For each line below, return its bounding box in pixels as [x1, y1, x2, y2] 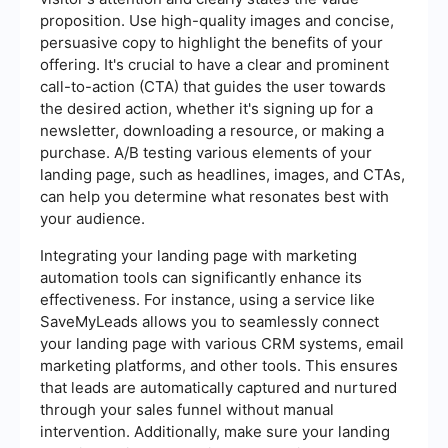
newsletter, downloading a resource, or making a [40, 120, 384, 140]
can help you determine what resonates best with [40, 186, 389, 206]
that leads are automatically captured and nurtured [40, 377, 397, 397]
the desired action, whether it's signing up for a [40, 98, 373, 118]
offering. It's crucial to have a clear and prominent [40, 54, 389, 74]
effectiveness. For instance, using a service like [40, 289, 375, 309]
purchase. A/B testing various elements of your [40, 142, 372, 162]
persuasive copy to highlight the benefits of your [40, 32, 383, 52]
